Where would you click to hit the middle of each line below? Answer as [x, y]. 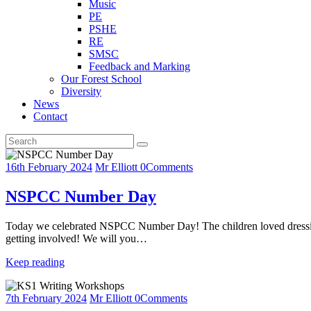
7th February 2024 [46, 299]
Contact [50, 117]
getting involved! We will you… [76, 239]
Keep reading [35, 262]
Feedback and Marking [140, 67]
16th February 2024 [49, 167]
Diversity [81, 92]
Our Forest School [101, 79]
